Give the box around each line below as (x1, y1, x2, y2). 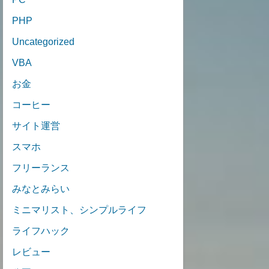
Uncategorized (12, 36, 74, 47)
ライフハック (12, 225, 70, 236)
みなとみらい (12, 183, 70, 194)
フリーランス (12, 162, 70, 173)
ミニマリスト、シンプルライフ (12, 204, 147, 215)
